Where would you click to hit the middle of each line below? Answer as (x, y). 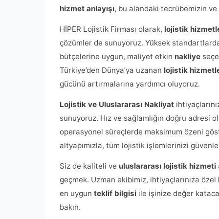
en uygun (77, 193)
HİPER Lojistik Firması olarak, (112, 29)
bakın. (70, 207)
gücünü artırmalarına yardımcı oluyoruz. (130, 84)
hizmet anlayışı (87, 9)
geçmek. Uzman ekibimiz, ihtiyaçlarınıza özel (139, 180)
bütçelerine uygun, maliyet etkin (117, 56)
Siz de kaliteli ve (89, 166)
